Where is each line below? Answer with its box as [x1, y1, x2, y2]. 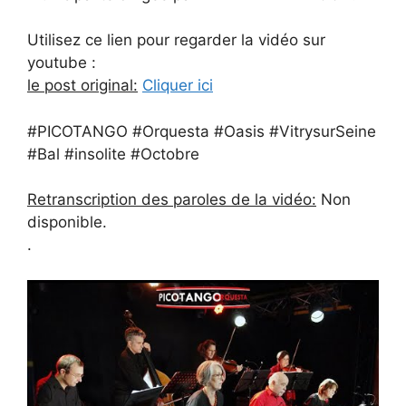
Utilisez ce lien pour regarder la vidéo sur [27, 31, 325, 50]
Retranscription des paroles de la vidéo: [27, 190, 316, 209]
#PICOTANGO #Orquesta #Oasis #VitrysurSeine [27, 121, 376, 140]
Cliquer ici [142, 76, 213, 95]
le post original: [27, 76, 138, 95]
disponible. [27, 213, 107, 232]
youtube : [27, 53, 96, 72]
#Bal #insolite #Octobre [27, 144, 199, 163]
